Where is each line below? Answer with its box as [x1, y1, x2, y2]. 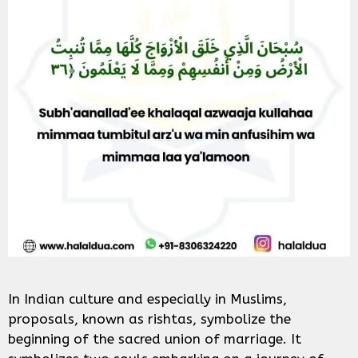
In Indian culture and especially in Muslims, [8, 291, 287, 308]
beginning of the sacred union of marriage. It [8, 331, 301, 348]
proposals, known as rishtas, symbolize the [8, 311, 291, 328]
